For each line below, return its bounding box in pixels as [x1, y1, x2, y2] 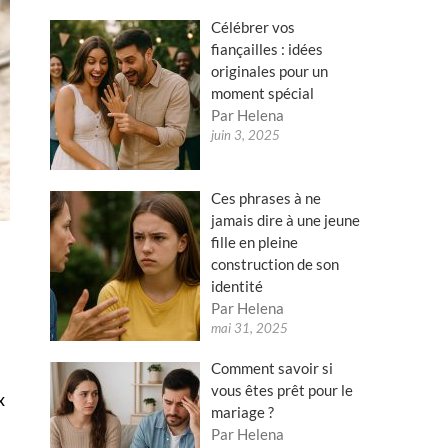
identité [211, 276, 264, 295]
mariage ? [211, 403, 275, 422]
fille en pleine [211, 232, 299, 251]
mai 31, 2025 [211, 319, 289, 336]
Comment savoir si [211, 359, 334, 378]
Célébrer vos [211, 17, 296, 36]
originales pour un [211, 61, 329, 80]
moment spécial [211, 83, 315, 102]
